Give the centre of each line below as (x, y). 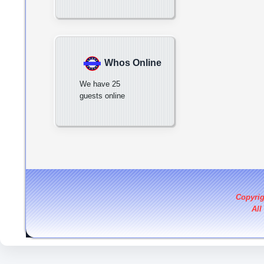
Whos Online (133, 63)
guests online (102, 96)
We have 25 (100, 84)
